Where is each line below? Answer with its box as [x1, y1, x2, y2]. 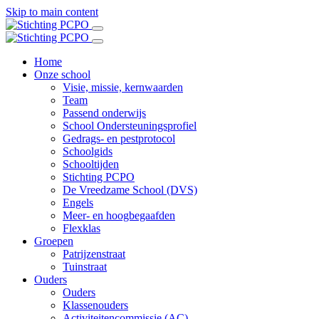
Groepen [34, 235, 73, 247]
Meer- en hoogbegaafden [63, 209, 175, 221]
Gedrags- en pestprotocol [63, 132, 175, 145]
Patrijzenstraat [63, 248, 125, 260]
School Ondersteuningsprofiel [63, 120, 197, 132]
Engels [63, 197, 93, 209]
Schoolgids [63, 145, 113, 157]
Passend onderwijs [63, 107, 146, 119]
